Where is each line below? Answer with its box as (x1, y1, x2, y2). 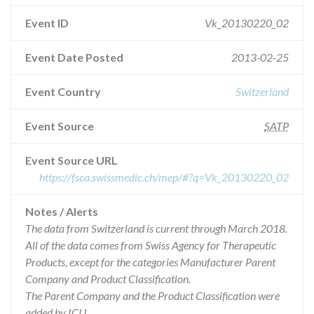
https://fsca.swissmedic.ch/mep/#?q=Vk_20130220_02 (39, 170, 289, 184)
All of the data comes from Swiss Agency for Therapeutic (25, 238, 276, 252)
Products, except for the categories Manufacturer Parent (25, 255, 275, 268)
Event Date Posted (25, 50, 123, 64)
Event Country (25, 85, 101, 98)
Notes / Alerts (25, 205, 98, 218)
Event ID (25, 16, 69, 29)
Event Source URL (25, 153, 118, 167)
